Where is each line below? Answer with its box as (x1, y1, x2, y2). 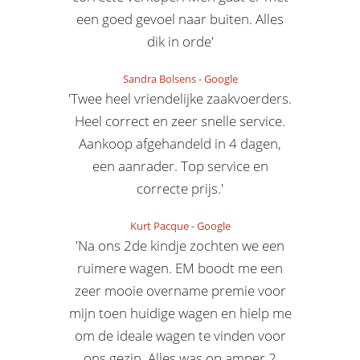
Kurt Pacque (129, 219, 189, 233)
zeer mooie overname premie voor (74, 281, 286, 300)
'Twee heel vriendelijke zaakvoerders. (68, 89, 292, 108)
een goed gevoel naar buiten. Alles (76, 10, 284, 28)
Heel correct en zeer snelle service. (75, 112, 285, 130)
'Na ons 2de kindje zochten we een (76, 236, 284, 255)
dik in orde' (146, 32, 214, 51)
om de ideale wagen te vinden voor (74, 326, 286, 345)
